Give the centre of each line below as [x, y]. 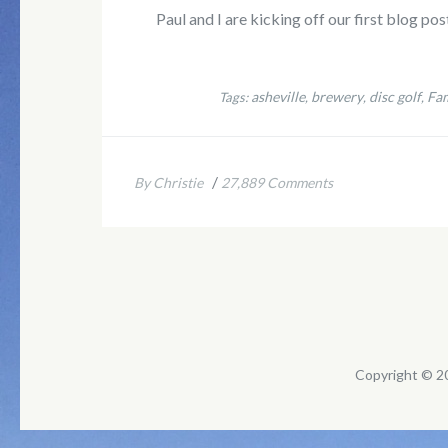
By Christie [168, 182]
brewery [336, 96]
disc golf [394, 96]
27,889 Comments [277, 182]
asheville [277, 96]
